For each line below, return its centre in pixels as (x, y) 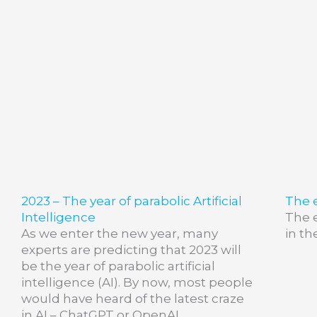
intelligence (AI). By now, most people (137, 283)
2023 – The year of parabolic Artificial (132, 201)
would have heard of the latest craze (133, 299)
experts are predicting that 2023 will (131, 250)
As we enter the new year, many (120, 234)
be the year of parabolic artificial (118, 266)
